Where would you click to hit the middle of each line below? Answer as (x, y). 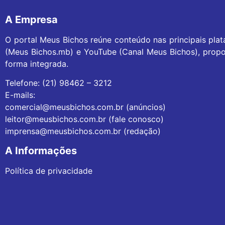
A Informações (41, 150)
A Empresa (31, 19)
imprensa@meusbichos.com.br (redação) (83, 131)
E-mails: (20, 95)
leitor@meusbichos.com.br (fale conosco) (84, 119)
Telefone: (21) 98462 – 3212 (59, 83)
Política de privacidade (49, 171)
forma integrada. (37, 64)
